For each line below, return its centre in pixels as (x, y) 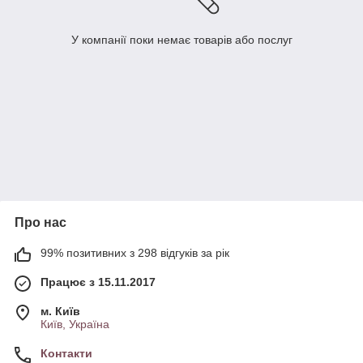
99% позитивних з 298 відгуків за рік (135, 253)
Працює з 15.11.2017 (98, 282)
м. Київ (60, 312)
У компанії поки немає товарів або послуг (181, 40)
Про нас (41, 223)
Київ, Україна (75, 325)
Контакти (66, 354)
